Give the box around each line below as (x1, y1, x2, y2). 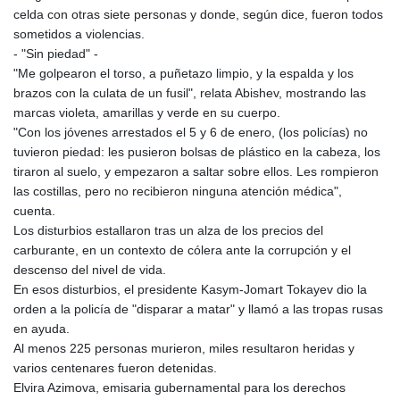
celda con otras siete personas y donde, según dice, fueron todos (13, 6, 383, 21)
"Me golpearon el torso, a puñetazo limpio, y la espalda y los (13, 65, 354, 80)
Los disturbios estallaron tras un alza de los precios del (13, 222, 323, 237)
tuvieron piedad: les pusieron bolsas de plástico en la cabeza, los (13, 144, 380, 159)
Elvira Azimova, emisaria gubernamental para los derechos (13, 379, 346, 395)
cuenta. (13, 203, 55, 218)
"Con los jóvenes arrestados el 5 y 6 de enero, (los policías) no (13, 124, 368, 139)
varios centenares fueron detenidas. (13, 360, 217, 375)
